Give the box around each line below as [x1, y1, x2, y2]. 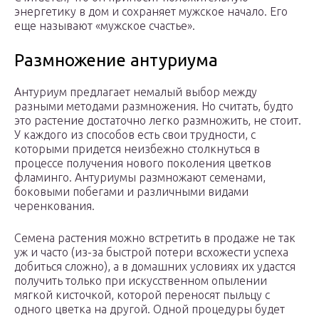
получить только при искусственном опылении [14, 274, 267, 288]
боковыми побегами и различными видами [14, 185, 249, 199]
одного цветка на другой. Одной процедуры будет [14, 303, 285, 316]
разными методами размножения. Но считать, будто [14, 100, 293, 113]
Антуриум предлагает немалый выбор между [14, 85, 257, 99]
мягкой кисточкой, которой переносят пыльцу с [14, 288, 270, 302]
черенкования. [14, 199, 95, 213]
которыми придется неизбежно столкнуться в [14, 142, 260, 156]
